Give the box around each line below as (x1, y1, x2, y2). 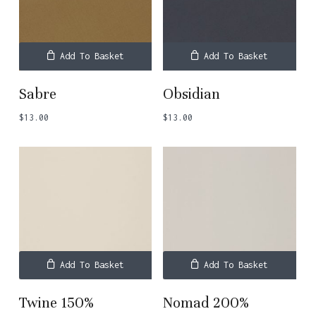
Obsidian (163, 85, 221, 103)
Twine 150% (18, 294, 94, 312)
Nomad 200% (163, 294, 250, 312)
